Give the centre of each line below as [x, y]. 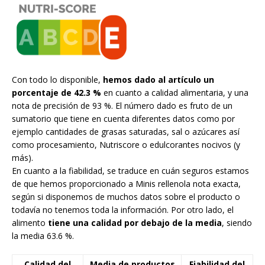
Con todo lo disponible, [57, 79]
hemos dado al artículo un [159, 79]
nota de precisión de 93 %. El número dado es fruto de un [122, 105]
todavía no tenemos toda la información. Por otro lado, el [123, 209]
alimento [30, 222]
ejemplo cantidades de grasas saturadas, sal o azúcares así [126, 131]
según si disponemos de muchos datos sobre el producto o [126, 196]
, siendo [237, 222]
